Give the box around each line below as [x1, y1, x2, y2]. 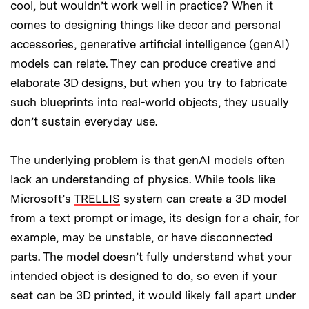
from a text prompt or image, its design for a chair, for [10, 210, 299, 225]
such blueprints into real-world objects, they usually [10, 94, 289, 109]
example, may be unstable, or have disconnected [10, 230, 272, 244]
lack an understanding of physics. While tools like [10, 172, 275, 186]
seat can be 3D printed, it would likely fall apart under [10, 288, 295, 302]
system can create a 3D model [120, 191, 286, 206]
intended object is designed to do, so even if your [10, 268, 276, 283]
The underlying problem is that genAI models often [10, 152, 285, 167]
